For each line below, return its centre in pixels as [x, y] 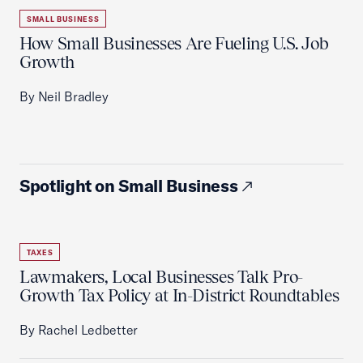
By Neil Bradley [64, 96]
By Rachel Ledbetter [79, 330]
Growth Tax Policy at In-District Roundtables [179, 295]
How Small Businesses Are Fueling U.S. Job [174, 43]
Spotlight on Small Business [129, 186]
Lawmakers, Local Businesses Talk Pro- [161, 277]
